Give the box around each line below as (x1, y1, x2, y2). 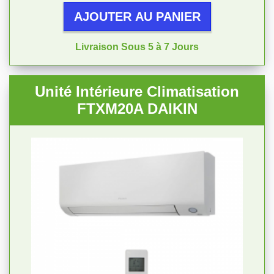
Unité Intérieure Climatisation (35, 83, 239, 100)
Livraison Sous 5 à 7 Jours (75, 42, 199, 52)
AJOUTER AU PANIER (73, 10, 201, 23)
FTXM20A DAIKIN (76, 100, 198, 117)
